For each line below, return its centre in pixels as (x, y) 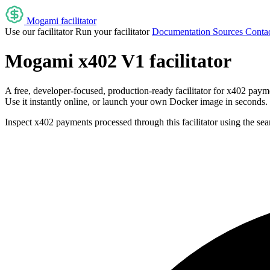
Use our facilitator (39, 32)
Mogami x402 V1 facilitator (118, 61)
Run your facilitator (112, 32)
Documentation (181, 32)
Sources (228, 32)
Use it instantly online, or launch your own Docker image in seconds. (136, 101)
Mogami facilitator (61, 21)
